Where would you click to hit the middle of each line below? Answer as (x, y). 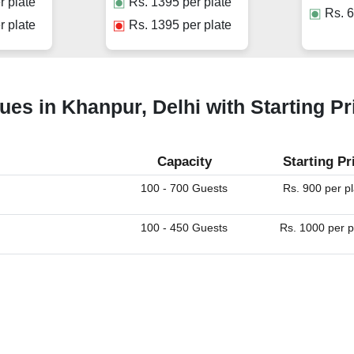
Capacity (184, 162)
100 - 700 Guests (185, 188)
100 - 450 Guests (185, 228)
